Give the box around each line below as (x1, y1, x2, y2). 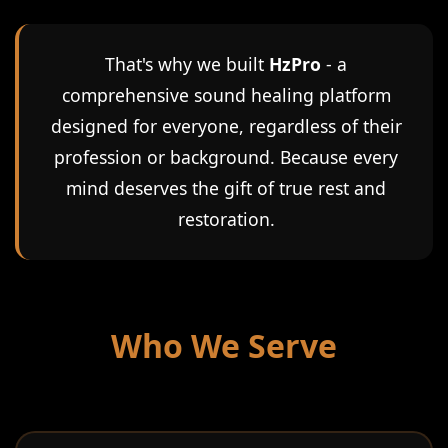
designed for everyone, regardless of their (50, 114, 402, 138)
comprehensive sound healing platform (61, 83, 391, 107)
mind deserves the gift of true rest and (66, 176, 386, 200)
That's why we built (105, 52, 269, 76)
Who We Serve (111, 324, 337, 367)
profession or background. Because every (54, 145, 398, 169)
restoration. (177, 207, 275, 231)
